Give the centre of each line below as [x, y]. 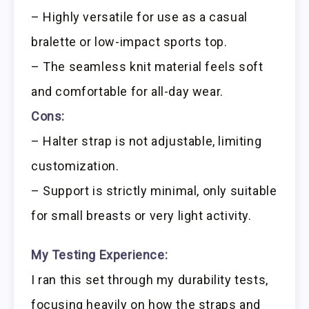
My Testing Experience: [100, 255]
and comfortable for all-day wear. [127, 92]
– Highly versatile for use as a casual [139, 17]
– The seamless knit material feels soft [147, 67]
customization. [75, 166]
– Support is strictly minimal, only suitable [154, 191]
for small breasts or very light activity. [141, 216]
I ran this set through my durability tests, [150, 279]
